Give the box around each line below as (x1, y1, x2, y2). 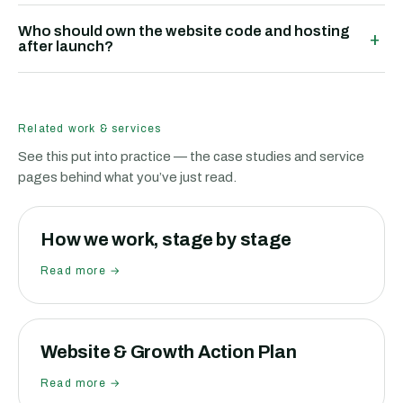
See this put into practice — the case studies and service (18, 149, 364, 164)
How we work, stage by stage (40, 229, 291, 249)
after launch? (18, 39, 113, 54)
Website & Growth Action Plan (40, 342, 297, 362)
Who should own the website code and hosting (18, 23, 350, 39)
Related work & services (18, 122, 162, 135)
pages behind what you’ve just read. (18, 170, 237, 184)
